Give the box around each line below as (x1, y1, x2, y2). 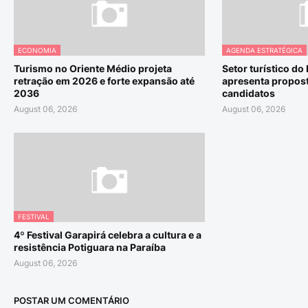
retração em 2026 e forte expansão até (14, 75, 195, 87)
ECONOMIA (18, 46, 56, 54)
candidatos (221, 87, 275, 99)
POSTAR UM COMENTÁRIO (14, 294, 129, 306)
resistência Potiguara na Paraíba (14, 241, 166, 253)
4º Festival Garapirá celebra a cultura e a (14, 229, 201, 241)
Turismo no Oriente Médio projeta (14, 63, 172, 74)
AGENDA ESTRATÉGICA (225, 46, 302, 54)
